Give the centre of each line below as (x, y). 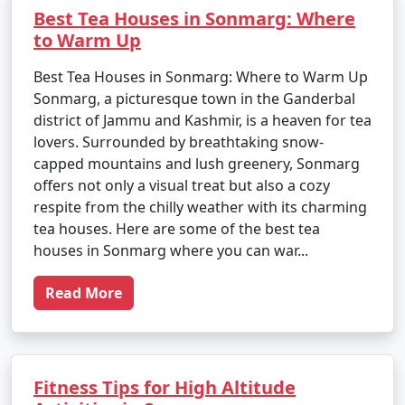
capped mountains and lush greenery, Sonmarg (197, 164)
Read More (84, 293)
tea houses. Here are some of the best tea (177, 229)
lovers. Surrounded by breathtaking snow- (179, 142)
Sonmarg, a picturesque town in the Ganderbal (194, 99)
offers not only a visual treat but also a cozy (182, 185)
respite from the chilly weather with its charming (200, 207)
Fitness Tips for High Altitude (165, 387)
